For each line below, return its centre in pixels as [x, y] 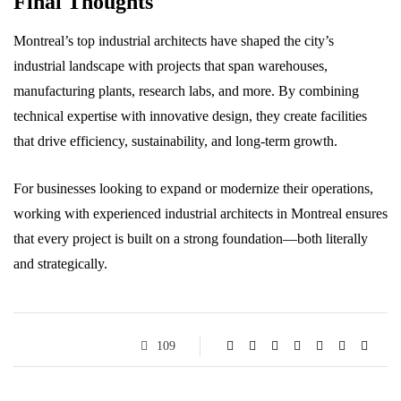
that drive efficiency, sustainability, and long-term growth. [175, 141]
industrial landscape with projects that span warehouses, [171, 66]
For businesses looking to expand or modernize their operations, [193, 188]
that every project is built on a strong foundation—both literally [191, 239]
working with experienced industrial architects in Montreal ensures [200, 213]
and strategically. [60, 264]
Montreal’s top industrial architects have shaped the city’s [174, 41]
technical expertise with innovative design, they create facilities [190, 116]
